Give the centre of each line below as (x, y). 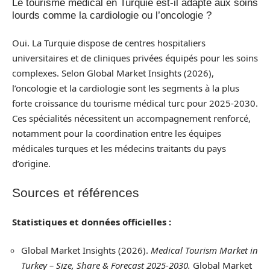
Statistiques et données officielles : (92, 221)
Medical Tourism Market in (204, 250)
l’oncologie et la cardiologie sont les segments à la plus (126, 88)
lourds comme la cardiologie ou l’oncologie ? (112, 15)
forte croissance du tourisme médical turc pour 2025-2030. (135, 103)
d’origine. (31, 163)
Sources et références (76, 193)
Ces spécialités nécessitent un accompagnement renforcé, (131, 118)
